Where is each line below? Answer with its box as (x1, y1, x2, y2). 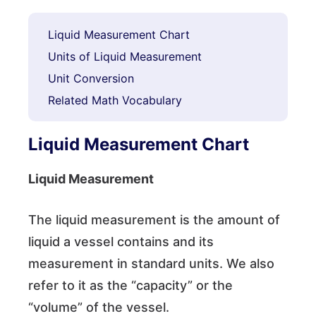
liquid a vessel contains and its (28, 234, 214, 249)
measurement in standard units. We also (28, 256, 274, 271)
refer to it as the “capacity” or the (28, 278, 233, 293)
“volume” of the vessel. (28, 300, 173, 315)
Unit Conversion (48, 71, 135, 85)
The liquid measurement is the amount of (28, 212, 280, 227)
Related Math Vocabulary (48, 93, 183, 107)
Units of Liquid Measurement (48, 49, 202, 63)
